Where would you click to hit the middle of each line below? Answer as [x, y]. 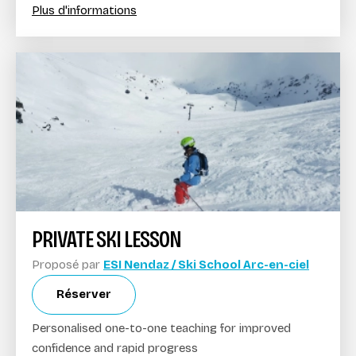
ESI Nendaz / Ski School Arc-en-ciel [206, 264]
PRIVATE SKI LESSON [106, 239]
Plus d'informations [84, 10]
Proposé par [68, 264]
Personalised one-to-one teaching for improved [161, 328]
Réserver [84, 294]
